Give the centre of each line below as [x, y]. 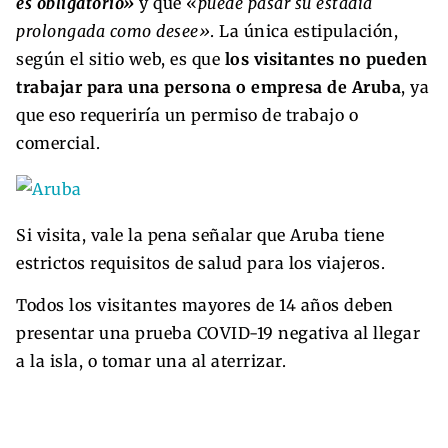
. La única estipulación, [304, 30]
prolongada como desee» [113, 30]
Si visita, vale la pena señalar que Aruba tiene [200, 234]
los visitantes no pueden [326, 58]
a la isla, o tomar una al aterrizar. [151, 360]
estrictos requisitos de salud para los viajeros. [200, 262]
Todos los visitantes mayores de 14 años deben [205, 304]
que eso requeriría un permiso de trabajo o [187, 114]
